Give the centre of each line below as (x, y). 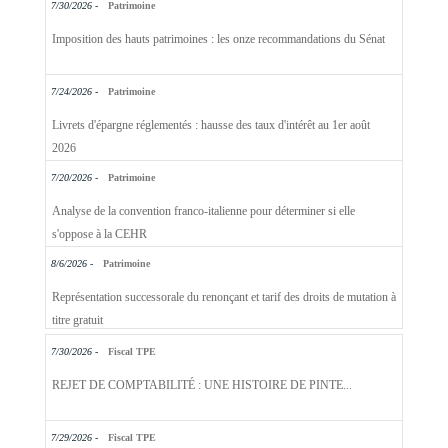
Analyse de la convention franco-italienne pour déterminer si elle (203, 210)
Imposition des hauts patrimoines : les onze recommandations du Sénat (218, 38)
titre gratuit (77, 319)
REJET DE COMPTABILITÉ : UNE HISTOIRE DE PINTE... (201, 385)
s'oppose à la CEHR (99, 233)
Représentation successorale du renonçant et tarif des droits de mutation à (223, 296)
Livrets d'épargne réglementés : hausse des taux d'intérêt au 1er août (210, 124)
